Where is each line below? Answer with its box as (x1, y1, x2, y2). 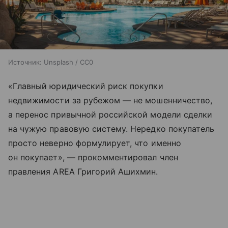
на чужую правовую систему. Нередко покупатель (8, 124, 215, 134)
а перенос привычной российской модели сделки (8, 109, 213, 120)
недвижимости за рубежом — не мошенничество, (8, 95, 213, 106)
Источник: (8, 58, 42, 67)
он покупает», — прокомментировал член (8, 152, 178, 163)
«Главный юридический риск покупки (8, 81, 163, 92)
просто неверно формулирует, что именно (8, 138, 181, 149)
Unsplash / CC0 (44, 58, 93, 67)
